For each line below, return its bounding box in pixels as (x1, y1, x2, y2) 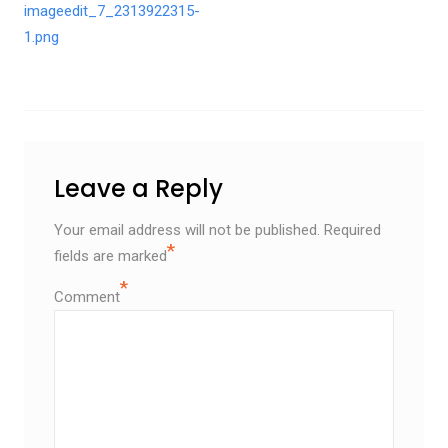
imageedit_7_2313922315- (23, 2, 200, 21)
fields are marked (53, 247, 167, 266)
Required (323, 221, 381, 240)
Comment (53, 288, 120, 307)
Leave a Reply (53, 172, 223, 206)
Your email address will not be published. (53, 221, 320, 240)
